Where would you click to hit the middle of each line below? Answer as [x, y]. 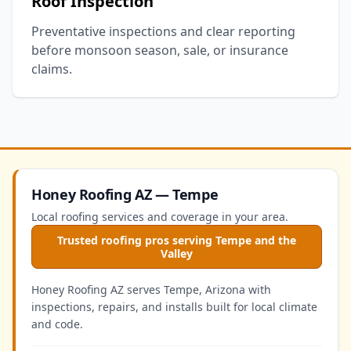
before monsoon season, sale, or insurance [160, 50]
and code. [57, 324]
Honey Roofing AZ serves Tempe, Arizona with [151, 289]
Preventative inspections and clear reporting [163, 31]
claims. [52, 69]
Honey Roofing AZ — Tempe [125, 194]
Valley [177, 253]
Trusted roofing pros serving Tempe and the [177, 240]
